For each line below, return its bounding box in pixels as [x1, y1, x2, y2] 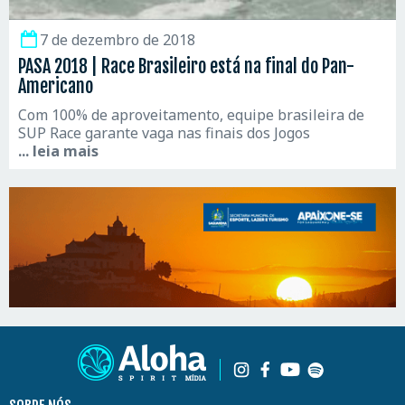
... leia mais [18, 140, 99, 161]
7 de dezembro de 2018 [40, 29, 195, 50]
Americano [18, 74, 93, 98]
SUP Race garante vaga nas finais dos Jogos [18, 122, 310, 143]
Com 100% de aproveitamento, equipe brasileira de [18, 104, 364, 125]
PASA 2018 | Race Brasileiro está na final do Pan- [18, 54, 354, 78]
